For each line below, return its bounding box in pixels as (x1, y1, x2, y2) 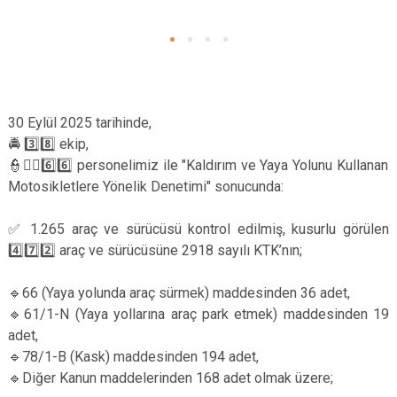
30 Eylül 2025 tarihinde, (8, 114, 152, 131)
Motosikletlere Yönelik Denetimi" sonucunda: (8, 178, 284, 195)
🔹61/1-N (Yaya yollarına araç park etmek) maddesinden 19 (8, 306, 389, 323)
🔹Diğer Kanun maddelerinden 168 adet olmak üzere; (8, 370, 337, 386)
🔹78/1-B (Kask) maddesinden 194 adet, (8, 348, 262, 365)
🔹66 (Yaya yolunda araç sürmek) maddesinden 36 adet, (8, 284, 354, 301)
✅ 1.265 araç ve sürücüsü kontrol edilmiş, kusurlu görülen (8, 221, 389, 237)
